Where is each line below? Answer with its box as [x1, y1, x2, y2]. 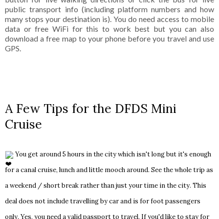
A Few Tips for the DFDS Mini [5, 101, 176, 117]
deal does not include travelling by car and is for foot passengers [5, 197, 200, 206]
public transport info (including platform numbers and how [5, 4, 214, 14]
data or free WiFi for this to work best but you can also [5, 24, 214, 34]
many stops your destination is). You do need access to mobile [5, 14, 214, 24]
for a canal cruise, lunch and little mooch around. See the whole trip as [5, 166, 213, 175]
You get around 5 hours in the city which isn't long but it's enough [14, 150, 211, 159]
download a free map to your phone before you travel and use [5, 34, 214, 44]
